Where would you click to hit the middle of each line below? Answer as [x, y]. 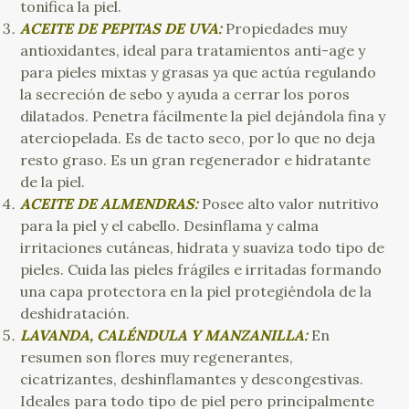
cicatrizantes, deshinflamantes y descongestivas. [192, 379]
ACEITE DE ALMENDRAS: [110, 204]
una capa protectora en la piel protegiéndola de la [196, 292]
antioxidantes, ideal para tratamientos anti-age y [193, 51]
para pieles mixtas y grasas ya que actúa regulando [199, 73]
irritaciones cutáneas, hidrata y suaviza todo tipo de [203, 248]
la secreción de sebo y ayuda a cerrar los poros [185, 94]
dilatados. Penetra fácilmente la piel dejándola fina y [203, 116]
